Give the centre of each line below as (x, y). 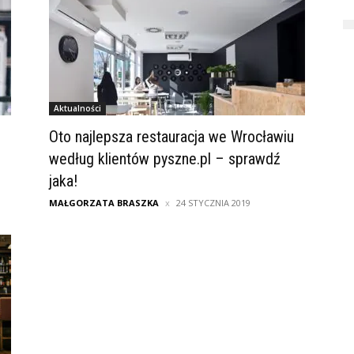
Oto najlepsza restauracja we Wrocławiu (171, 137)
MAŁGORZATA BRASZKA (104, 203)
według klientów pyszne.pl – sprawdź (165, 159)
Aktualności (77, 109)
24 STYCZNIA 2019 (213, 203)
